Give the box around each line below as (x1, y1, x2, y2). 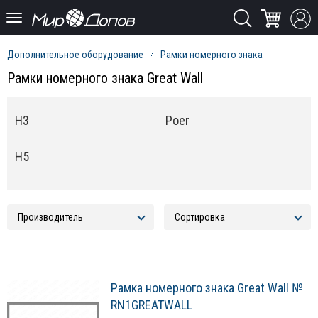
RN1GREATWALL (111, 297, 192, 313)
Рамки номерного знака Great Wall (7, 70, 203, 87)
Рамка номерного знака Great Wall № (111, 280, 303, 296)
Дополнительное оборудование (7, 49, 143, 60)
